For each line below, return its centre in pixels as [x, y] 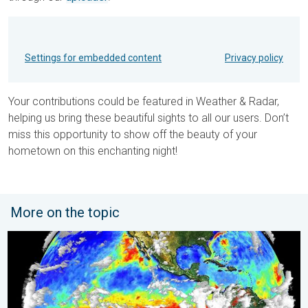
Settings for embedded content [93, 58]
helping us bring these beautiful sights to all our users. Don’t [148, 118]
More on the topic [65, 213]
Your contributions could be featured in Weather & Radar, [144, 102]
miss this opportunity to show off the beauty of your [133, 135]
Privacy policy [254, 58]
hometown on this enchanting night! [93, 151]
